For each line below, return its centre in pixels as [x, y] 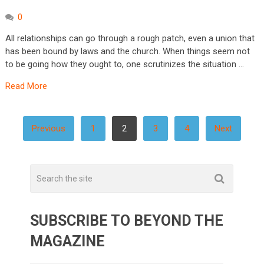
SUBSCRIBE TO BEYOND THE [127, 220]
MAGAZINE [68, 241]
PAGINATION [47, 137]
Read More [26, 86]
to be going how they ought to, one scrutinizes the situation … [124, 64]
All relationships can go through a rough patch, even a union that [130, 38]
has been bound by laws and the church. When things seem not [127, 51]
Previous [48, 128]
